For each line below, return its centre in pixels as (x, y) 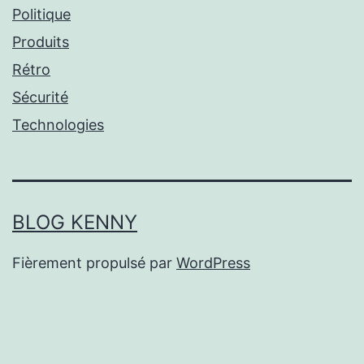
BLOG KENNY (75, 222)
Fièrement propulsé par (94, 262)
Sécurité (40, 97)
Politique (41, 14)
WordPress (213, 262)
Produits (41, 41)
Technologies (58, 124)
